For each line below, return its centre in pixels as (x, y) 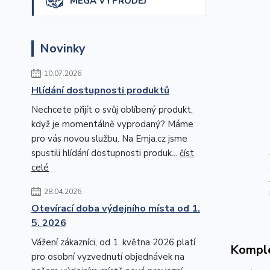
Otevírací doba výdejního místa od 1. (116, 209)
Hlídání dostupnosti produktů (100, 91)
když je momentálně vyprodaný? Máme (112, 124)
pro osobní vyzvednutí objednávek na (108, 257)
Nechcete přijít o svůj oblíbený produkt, (112, 110)
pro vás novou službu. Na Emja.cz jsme (109, 139)
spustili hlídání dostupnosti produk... (105, 153)
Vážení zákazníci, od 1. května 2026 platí (113, 243)
